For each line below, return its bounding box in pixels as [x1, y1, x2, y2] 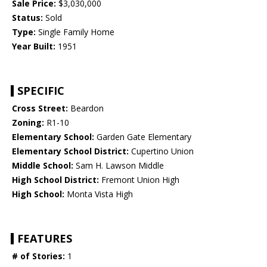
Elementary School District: [12, 145, 129, 157]
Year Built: [12, 41, 55, 52]
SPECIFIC [17, 83, 64, 98]
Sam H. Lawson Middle [73, 160, 164, 172]
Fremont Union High [99, 174, 179, 186]
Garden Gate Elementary [94, 131, 191, 143]
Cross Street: [12, 103, 68, 114]
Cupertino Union [129, 145, 194, 157]
